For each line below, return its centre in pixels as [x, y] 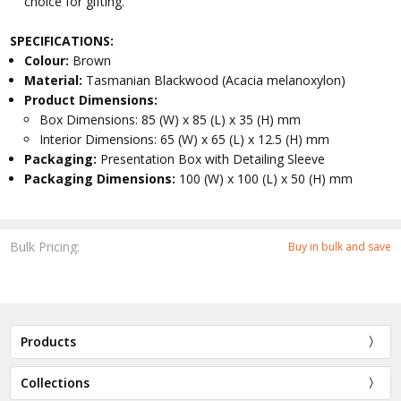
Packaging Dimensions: [102, 179]
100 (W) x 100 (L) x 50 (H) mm [266, 179]
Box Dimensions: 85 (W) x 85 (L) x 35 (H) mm [171, 120]
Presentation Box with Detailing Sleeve [213, 159]
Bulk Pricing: [45, 246]
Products [49, 341]
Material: [55, 81]
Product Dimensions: [91, 100]
